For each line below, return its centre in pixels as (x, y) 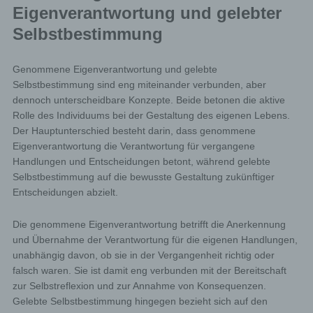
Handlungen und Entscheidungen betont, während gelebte (141, 161)
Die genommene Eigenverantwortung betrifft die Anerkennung (149, 224)
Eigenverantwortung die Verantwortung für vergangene (133, 146)
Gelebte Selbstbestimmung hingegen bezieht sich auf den (140, 301)
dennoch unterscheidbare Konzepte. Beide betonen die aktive (148, 100)
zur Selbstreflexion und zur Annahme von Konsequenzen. (139, 286)
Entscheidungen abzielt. (65, 192)
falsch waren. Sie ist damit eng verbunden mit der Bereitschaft (149, 270)
